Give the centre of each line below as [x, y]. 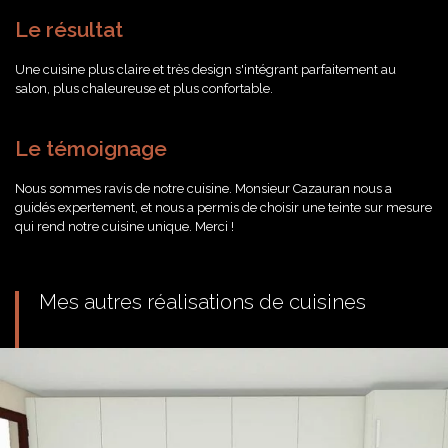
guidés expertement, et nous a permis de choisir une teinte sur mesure [223, 207]
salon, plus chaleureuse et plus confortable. [144, 88]
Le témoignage [91, 148]
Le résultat [69, 29]
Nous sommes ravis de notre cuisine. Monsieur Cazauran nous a [203, 188]
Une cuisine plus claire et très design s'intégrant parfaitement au [205, 69]
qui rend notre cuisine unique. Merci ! [124, 226]
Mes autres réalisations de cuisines [202, 302]
